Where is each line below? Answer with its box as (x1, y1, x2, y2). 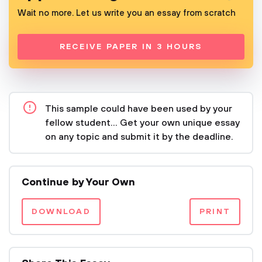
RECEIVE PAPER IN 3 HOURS (59, 42, 203, 52)
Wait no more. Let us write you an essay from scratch (18, 8, 236, 19)
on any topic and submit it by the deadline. (45, 131, 233, 143)
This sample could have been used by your (45, 103, 232, 115)
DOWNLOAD (32, 206, 91, 217)
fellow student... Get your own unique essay (45, 117, 240, 129)
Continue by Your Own (22, 176, 135, 189)
